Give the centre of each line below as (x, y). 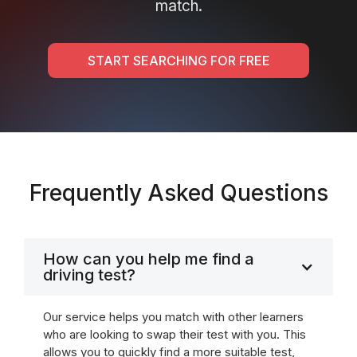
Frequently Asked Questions (178, 193)
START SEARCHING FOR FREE (178, 61)
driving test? (89, 275)
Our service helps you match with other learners (173, 317)
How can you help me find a (149, 259)
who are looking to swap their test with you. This (175, 334)
